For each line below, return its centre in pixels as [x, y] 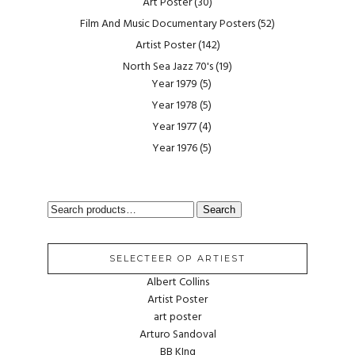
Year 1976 [174, 148]
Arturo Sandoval [177, 334]
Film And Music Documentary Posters [168, 24]
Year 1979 [174, 84]
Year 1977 [174, 127]
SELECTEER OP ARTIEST [177, 258]
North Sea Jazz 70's [168, 67]
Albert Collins [177, 282]
